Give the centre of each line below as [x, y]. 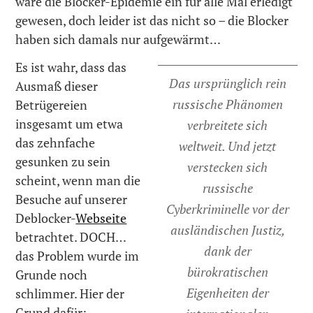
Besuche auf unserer [72, 199]
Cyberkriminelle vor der [227, 209]
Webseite [101, 218]
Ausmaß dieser [57, 86]
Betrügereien [52, 105]
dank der [227, 251]
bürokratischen [227, 272]
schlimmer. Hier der [70, 294]
